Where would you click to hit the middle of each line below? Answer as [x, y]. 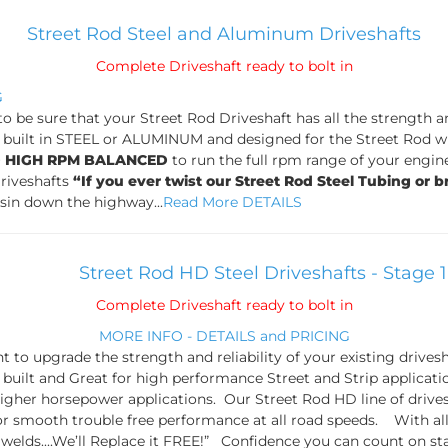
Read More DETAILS [232, 202]
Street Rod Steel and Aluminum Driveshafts [224, 34]
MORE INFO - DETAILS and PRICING [224, 336]
